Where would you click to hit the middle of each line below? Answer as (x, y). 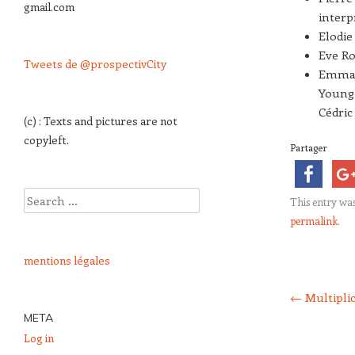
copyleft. (46, 140)
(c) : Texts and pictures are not (101, 121)
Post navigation (310, 278)
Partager (309, 147)
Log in (39, 338)
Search (42, 197)
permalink (314, 220)
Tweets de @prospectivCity (95, 64)
